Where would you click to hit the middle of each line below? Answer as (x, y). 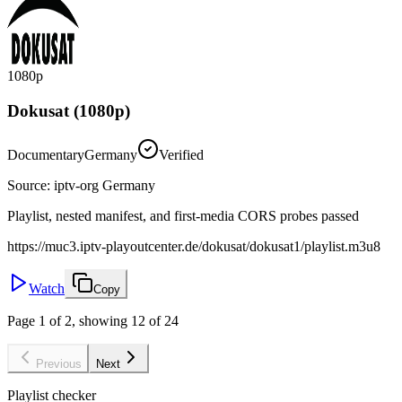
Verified (181, 154)
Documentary (46, 154)
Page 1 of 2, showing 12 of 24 (93, 320)
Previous (59, 363)
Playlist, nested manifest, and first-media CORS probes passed (183, 215)
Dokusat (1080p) (69, 110)
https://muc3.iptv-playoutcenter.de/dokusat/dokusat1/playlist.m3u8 (194, 246)
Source (27, 185)
